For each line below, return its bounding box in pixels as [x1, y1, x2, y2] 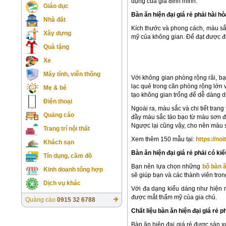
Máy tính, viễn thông [43, 71, 100, 78]
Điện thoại [43, 98, 72, 105]
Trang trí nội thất [43, 125, 90, 132]
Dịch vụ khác [43, 180, 81, 187]
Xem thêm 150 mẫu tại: [131, 135, 196, 143]
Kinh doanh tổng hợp [43, 166, 103, 173]
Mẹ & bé [43, 84, 67, 91]
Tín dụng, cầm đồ [43, 152, 92, 159]
